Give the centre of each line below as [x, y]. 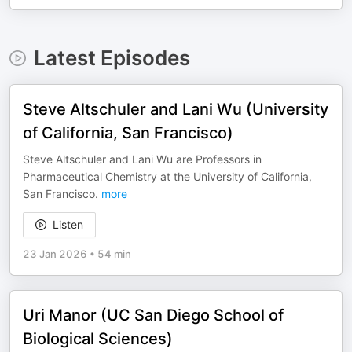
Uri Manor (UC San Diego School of [153, 315]
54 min [114, 254]
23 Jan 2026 [55, 254]
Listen [68, 224]
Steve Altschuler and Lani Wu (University [176, 109]
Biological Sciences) [98, 339]
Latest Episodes [112, 58]
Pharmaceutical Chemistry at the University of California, [167, 176]
